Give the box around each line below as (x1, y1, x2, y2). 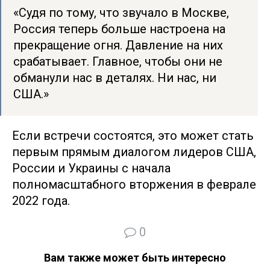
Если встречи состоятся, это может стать (12, 128, 254, 143)
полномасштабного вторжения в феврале (12, 177, 256, 192)
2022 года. (12, 193, 70, 208)
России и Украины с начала (12, 161, 171, 175)
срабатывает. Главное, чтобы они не (13, 54, 222, 69)
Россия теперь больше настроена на (13, 22, 225, 36)
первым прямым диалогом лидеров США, (12, 145, 256, 159)
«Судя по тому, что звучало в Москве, (13, 5, 229, 20)
